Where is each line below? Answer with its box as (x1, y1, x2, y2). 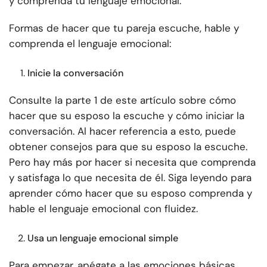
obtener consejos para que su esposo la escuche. (9, 140, 247, 154)
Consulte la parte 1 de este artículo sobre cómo (9, 94, 236, 107)
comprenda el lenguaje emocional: (9, 37, 171, 51)
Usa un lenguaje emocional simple (27, 232, 178, 245)
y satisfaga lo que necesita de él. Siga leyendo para (9, 171, 252, 185)
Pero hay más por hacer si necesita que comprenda (9, 156, 256, 169)
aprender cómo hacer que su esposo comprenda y (9, 187, 252, 200)
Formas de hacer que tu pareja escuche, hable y (9, 21, 239, 35)
